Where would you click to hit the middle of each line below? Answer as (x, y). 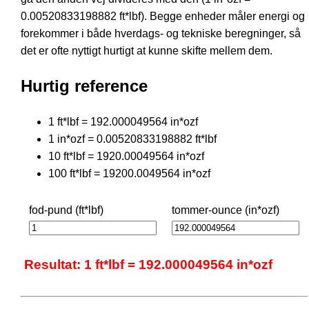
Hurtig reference (84, 86)
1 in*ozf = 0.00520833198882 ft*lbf (132, 139)
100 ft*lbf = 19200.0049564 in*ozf (129, 173)
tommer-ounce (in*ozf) (226, 210)
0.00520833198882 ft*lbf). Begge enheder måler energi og (163, 16)
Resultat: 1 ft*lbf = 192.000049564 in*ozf (148, 264)
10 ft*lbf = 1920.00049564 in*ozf (126, 156)
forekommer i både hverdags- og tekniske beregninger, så (161, 33)
